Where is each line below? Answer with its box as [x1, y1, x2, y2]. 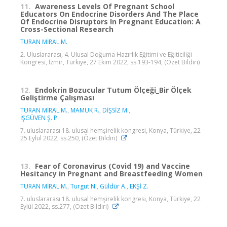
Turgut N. [70, 181, 97, 191]
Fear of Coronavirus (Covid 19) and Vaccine [35, 161, 190, 171]
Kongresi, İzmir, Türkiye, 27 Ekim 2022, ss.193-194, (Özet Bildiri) [20, 57, 200, 66]
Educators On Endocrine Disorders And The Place [20, 9, 199, 19]
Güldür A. [100, 181, 127, 191]
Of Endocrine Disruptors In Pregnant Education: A [20, 16, 201, 26]
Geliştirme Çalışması [20, 92, 94, 102]
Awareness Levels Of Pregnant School [35, 1, 174, 11]
